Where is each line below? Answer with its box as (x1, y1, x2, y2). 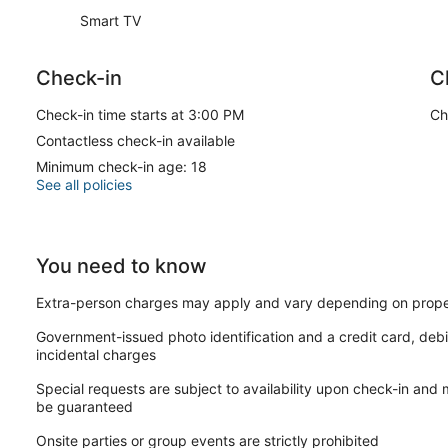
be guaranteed (36, 397, 133, 415)
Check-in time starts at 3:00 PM (36, 105, 244, 123)
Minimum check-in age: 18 (36, 157, 207, 175)
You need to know (36, 253, 207, 278)
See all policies (36, 175, 132, 193)
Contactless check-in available (36, 131, 235, 149)
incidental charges (36, 345, 156, 363)
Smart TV (80, 11, 141, 29)
